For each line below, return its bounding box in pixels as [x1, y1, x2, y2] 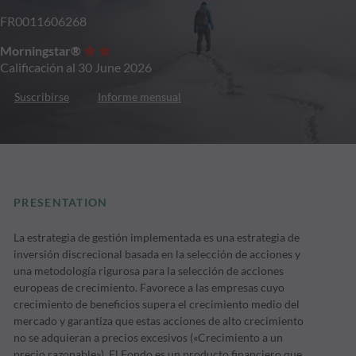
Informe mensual [98, 90, 181, 103]
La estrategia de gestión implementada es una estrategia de [14, 230, 300, 245]
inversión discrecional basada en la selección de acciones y [14, 247, 301, 261]
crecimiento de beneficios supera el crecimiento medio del [14, 297, 300, 311]
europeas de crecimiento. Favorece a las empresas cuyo [14, 281, 285, 295]
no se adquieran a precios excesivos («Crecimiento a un [14, 331, 284, 345]
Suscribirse [14, 90, 69, 103]
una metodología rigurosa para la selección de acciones [14, 264, 284, 278]
